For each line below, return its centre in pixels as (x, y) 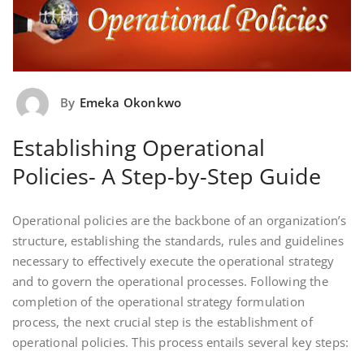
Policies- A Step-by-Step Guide (167, 175)
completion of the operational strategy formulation (159, 301)
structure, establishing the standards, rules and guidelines (178, 240)
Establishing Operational (139, 147)
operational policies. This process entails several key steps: (181, 342)
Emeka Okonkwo (130, 102)
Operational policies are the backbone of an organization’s (180, 220)
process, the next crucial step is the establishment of (162, 321)
